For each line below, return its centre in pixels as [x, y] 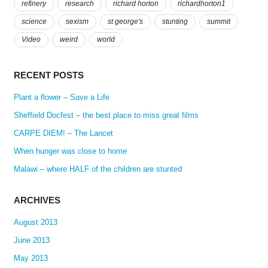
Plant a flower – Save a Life [61, 97]
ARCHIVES [37, 200]
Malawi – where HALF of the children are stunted [98, 169]
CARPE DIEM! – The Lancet [63, 133]
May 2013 [31, 258]
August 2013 [35, 223]
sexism [77, 21]
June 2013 [31, 240]
